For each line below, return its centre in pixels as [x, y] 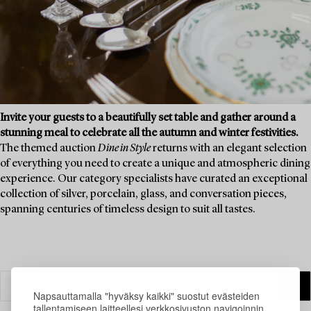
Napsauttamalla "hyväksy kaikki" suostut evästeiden [146, 295]
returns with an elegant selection [229, 148]
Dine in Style [124, 148]
